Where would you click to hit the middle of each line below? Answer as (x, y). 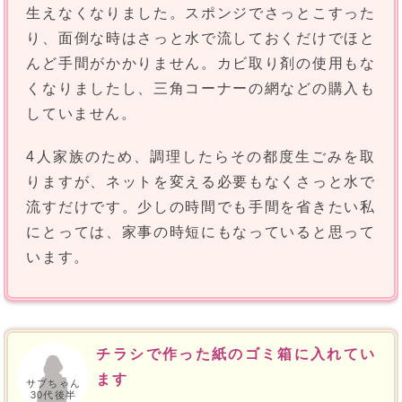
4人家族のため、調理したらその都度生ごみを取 (201, 157)
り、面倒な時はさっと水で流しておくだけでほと (201, 39)
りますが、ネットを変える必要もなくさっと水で (201, 182)
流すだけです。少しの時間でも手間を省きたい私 (201, 207)
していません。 (82, 114)
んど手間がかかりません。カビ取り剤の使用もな (201, 64)
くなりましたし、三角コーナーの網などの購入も (201, 89)
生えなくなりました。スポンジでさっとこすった (201, 13)
